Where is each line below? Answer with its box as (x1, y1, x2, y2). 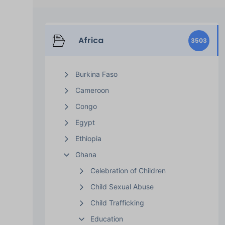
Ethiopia (75, 134, 101, 143)
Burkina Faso (75, 69, 118, 78)
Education (90, 214, 123, 223)
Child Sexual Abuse (90, 182, 154, 191)
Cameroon (75, 85, 109, 94)
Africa (78, 34, 103, 46)
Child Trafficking (90, 198, 144, 207)
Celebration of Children (90, 166, 166, 175)
